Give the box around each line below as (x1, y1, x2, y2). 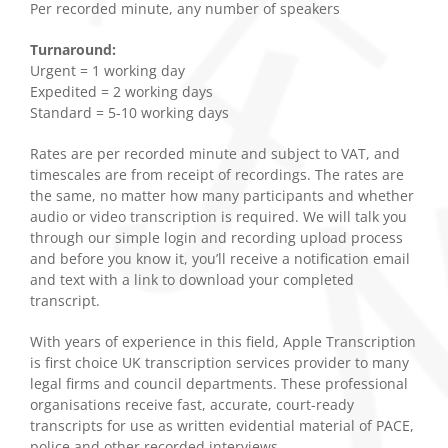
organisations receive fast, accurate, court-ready (30, 395, 354, 415)
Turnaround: (30, 40, 116, 60)
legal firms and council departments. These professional (30, 374, 408, 394)
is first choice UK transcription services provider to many (30, 353, 409, 373)
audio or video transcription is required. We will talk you (30, 207, 407, 227)
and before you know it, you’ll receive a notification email (30, 249, 410, 269)
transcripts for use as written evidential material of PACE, (30, 416, 414, 436)
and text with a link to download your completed (30, 270, 354, 290)
